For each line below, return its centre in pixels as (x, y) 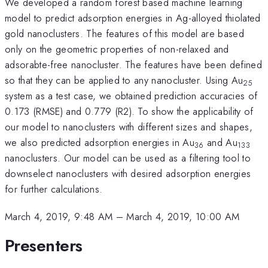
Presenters (44, 245)
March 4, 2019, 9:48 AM (59, 217)
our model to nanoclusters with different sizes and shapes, (129, 127)
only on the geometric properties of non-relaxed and (117, 49)
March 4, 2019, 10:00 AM (183, 217)
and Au (221, 142)
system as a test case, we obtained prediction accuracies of (131, 95)
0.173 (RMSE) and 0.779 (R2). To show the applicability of (129, 111)
